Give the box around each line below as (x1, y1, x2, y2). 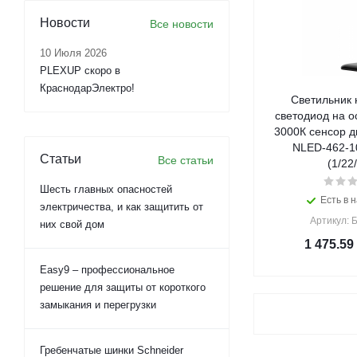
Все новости (150, 18, 214, 30)
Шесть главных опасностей (40, 183, 172, 195)
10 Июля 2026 (40, 47, 107, 59)
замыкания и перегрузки (40, 299, 156, 311)
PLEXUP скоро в (40, 65, 120, 76)
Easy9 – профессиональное (40, 264, 175, 276)
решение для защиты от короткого (40, 281, 206, 293)
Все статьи (158, 154, 214, 167)
